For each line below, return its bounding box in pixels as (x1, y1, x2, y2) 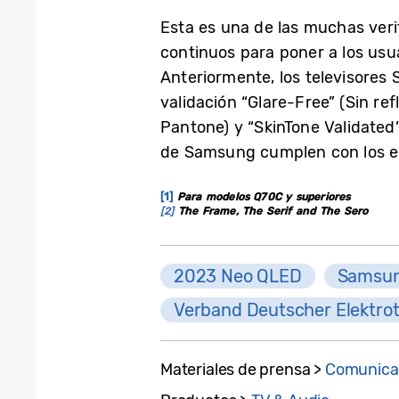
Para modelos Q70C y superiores (176, 190, 351, 203)
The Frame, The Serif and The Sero (174, 204, 369, 217)
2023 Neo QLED (174, 265, 302, 287)
